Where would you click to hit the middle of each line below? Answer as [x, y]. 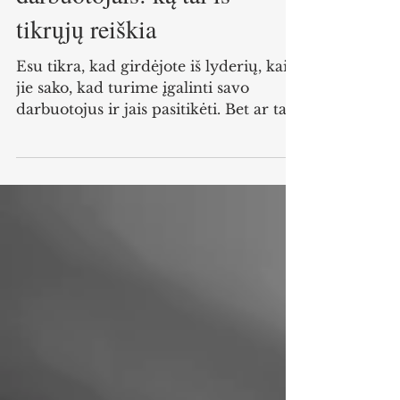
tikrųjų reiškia [86, 68]
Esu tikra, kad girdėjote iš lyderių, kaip [157, 105]
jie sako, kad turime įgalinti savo [133, 127]
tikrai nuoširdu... [76, 170]
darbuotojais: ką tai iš [123, 33]
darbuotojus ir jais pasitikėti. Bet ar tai [154, 148]
